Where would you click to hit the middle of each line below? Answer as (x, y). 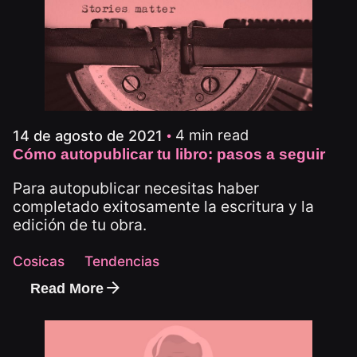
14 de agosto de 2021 (88, 135)
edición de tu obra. (80, 224)
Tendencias (122, 261)
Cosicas (39, 261)
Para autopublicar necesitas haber (136, 188)
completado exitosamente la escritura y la (163, 206)
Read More (67, 288)
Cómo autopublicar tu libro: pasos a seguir (169, 154)
